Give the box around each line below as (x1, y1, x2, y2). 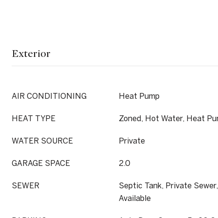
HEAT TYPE (12, 114, 55, 123)
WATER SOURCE (12, 136, 73, 145)
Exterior (12, 47, 51, 60)
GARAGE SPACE (12, 159, 70, 167)
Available (119, 194, 151, 202)
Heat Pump (119, 91, 160, 100)
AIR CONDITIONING (12, 91, 87, 100)
